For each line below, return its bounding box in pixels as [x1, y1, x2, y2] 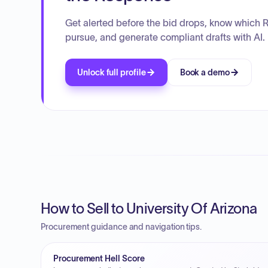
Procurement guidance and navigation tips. [41, 222, 202, 232]
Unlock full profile [77, 68, 146, 77]
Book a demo [179, 68, 230, 77]
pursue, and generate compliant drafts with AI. [65, 32, 265, 42]
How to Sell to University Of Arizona [41, 200, 257, 217]
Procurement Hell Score [53, 254, 145, 263]
